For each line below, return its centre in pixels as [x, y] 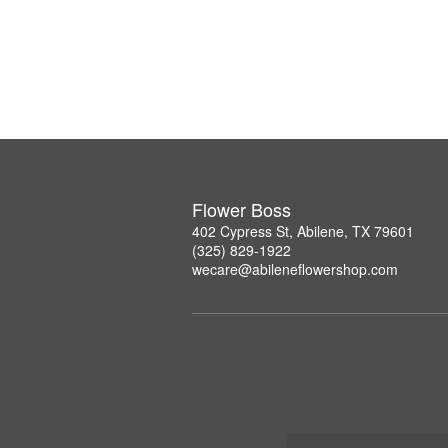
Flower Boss [241, 208]
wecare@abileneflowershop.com [295, 268]
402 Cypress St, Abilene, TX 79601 [303, 230]
